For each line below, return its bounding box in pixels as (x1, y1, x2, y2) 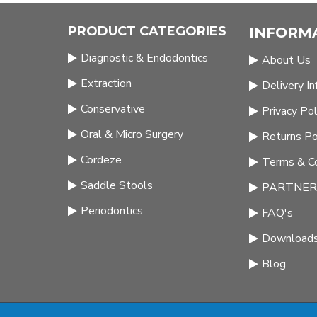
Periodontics (81, 203, 143, 219)
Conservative (81, 101, 145, 117)
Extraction (81, 76, 132, 91)
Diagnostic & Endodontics (81, 50, 208, 66)
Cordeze (81, 152, 122, 168)
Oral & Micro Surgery (81, 127, 183, 142)
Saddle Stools (81, 178, 153, 193)
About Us (262, 52, 311, 68)
